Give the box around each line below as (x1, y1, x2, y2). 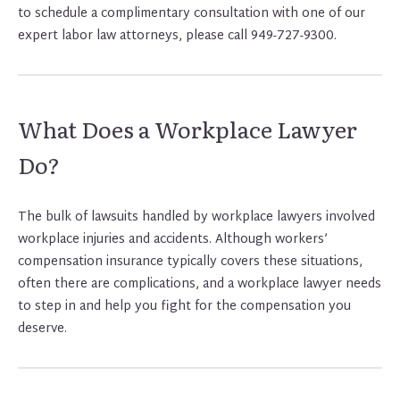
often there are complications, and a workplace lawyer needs (18, 272, 381, 296)
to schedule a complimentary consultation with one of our (18, 2, 365, 25)
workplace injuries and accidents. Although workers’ (18, 228, 328, 251)
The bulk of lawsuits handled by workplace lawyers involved (18, 205, 375, 229)
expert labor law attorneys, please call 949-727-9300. (18, 24, 337, 47)
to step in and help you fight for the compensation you (18, 295, 351, 318)
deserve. (18, 317, 67, 340)
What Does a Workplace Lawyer (18, 112, 357, 146)
